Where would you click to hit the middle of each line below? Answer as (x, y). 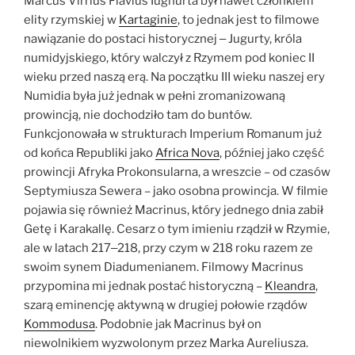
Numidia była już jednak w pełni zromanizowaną (155, 95)
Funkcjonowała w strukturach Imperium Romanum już (173, 134)
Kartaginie (148, 19)
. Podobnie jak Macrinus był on (178, 324)
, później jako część (272, 153)
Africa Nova (187, 153)
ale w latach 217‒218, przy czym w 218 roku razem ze (168, 248)
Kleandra (290, 286)
